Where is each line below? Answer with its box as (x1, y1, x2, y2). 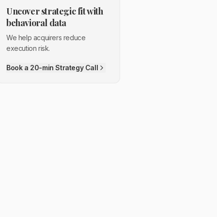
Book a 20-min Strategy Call (6, 63, 98, 72)
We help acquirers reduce (6, 33, 86, 42)
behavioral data (6, 17, 66, 29)
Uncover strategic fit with (6, 5, 103, 17)
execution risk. (6, 44, 50, 52)
